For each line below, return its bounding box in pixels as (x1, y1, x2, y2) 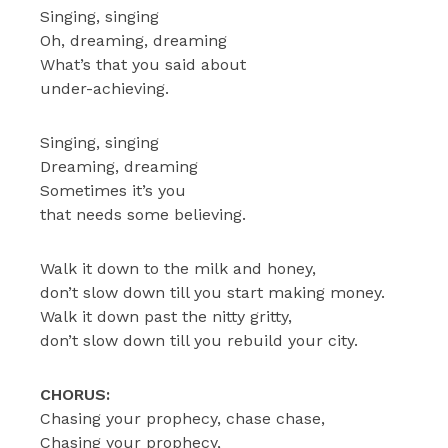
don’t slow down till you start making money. (40, 282, 385, 302)
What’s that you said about (40, 54, 246, 74)
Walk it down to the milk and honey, (40, 258, 316, 278)
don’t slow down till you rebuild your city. (40, 330, 358, 350)
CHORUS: (40, 384, 110, 404)
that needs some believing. (40, 204, 246, 224)
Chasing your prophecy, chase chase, (40, 408, 325, 428)
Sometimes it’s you (40, 180, 186, 200)
